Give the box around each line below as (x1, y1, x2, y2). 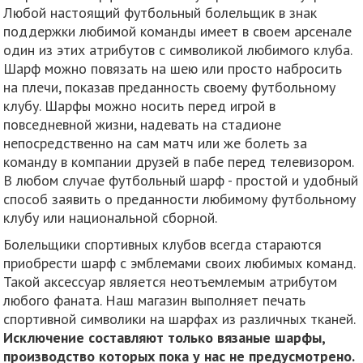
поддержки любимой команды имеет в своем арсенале (3, 21, 352, 41)
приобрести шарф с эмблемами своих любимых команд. (3, 253, 356, 272)
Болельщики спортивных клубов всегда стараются (3, 234, 322, 254)
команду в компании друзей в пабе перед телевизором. (3, 152, 354, 171)
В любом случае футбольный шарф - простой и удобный (3, 170, 359, 190)
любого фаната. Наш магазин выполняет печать (3, 290, 306, 310)
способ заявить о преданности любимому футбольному (3, 189, 357, 208)
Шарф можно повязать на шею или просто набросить (3, 58, 343, 78)
